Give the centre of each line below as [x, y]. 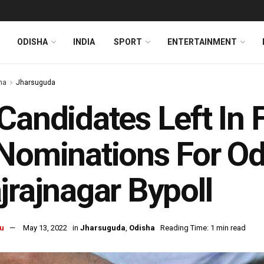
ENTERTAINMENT [202, 42]
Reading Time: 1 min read [203, 228]
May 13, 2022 [45, 228]
